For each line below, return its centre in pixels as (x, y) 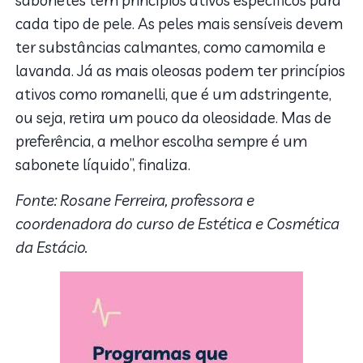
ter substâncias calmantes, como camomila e (171, 47)
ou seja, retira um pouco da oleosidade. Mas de (174, 118)
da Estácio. (52, 248)
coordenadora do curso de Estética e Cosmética (178, 224)
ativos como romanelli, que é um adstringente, (174, 94)
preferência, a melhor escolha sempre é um (162, 141)
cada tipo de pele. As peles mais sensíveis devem (179, 24)
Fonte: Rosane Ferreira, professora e (135, 201)
